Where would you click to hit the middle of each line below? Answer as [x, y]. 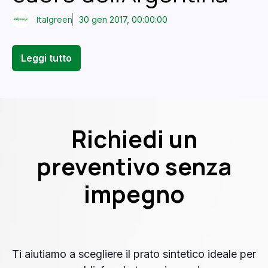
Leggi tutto [46, 58]
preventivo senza [134, 167]
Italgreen [55, 19]
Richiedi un [134, 139]
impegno [134, 194]
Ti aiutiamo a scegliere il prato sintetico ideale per [134, 254]
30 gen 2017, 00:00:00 [124, 19]
